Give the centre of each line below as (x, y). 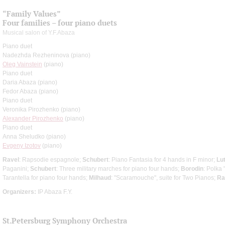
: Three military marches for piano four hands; (119, 168)
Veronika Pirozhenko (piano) (41, 109)
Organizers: (19, 192)
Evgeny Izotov (22, 145)
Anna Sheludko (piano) (34, 136)
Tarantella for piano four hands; (46, 178)
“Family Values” (32, 14)
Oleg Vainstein (22, 64)
